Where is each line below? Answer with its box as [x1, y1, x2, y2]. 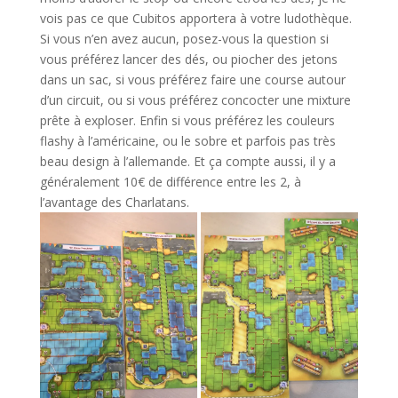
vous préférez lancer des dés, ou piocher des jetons [39, 50, 338, 68]
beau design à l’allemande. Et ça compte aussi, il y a [39, 152, 336, 170]
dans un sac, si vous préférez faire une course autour [39, 70, 346, 88]
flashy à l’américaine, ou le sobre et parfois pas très [39, 131, 336, 149]
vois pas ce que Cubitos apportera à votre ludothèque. [39, 9, 352, 27]
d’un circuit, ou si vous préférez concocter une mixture [39, 91, 351, 108]
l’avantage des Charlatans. [39, 193, 189, 211]
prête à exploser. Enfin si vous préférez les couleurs [39, 111, 335, 129]
